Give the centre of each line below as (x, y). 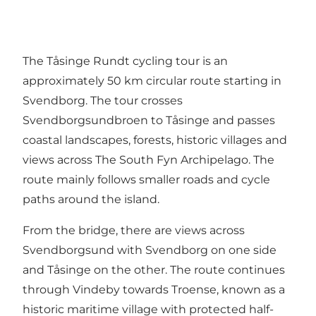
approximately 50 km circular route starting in (152, 80)
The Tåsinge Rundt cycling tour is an (125, 61)
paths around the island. (91, 199)
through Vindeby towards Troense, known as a (154, 289)
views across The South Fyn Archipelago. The (148, 159)
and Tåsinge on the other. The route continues (154, 269)
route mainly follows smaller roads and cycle (146, 179)
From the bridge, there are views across (134, 230)
